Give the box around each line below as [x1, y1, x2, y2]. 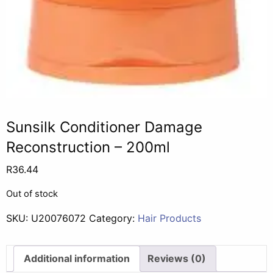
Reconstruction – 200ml [6, 138, 170, 156]
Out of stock [6, 188, 58, 199]
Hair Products [138, 211, 201, 224]
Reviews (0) [147, 252, 206, 264]
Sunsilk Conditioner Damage [6, 118, 202, 136]
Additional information [24, 252, 130, 264]
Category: [89, 211, 138, 224]
